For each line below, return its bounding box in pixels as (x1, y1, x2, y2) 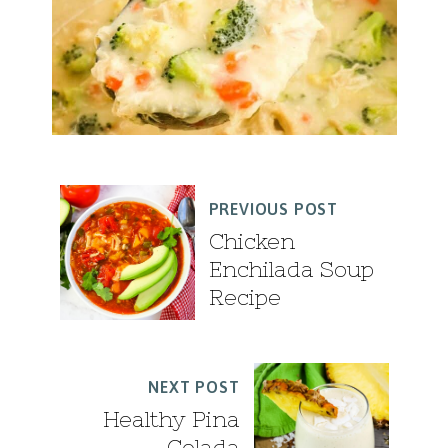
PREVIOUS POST (208, 200, 338, 219)
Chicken (208, 229, 295, 255)
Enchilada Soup (208, 257, 374, 283)
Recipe (208, 285, 281, 311)
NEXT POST (148, 378, 240, 397)
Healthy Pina (102, 407, 240, 433)
